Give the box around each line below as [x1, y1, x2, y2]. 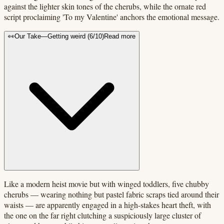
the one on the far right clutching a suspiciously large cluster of [4, 209, 201, 220]
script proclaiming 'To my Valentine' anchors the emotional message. [4, 11, 219, 22]
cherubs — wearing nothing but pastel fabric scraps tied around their [4, 188, 219, 199]
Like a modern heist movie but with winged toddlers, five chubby [4, 178, 209, 189]
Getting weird [47, 32, 85, 40]
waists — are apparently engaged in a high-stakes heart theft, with [4, 199, 211, 210]
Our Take [14, 32, 41, 40]
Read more [104, 32, 135, 40]
